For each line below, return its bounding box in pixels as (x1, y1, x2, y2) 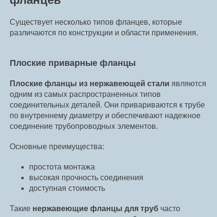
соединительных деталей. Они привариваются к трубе (10, 101, 205, 109)
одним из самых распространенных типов (10, 90, 161, 99)
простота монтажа (29, 163, 95, 171)
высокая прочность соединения (29, 173, 143, 182)
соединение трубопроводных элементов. (10, 122, 158, 131)
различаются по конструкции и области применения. (10, 29, 198, 37)
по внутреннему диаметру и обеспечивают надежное (10, 111, 201, 120)
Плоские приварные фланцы (10, 58, 136, 68)
